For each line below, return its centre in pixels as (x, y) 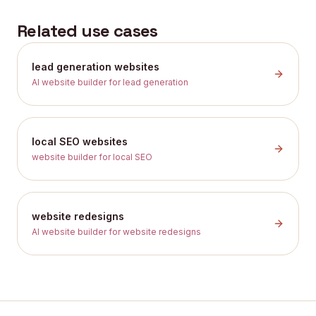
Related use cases (87, 31)
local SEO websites (80, 141)
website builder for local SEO (92, 157)
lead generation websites (96, 67)
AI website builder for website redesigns (116, 232)
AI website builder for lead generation (110, 82)
